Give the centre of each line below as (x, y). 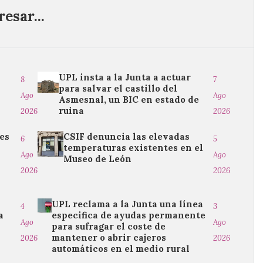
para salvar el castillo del (118, 88)
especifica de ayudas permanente (128, 215)
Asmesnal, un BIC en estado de (129, 100)
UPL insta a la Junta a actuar (125, 77)
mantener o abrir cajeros (109, 237)
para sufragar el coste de (108, 226)
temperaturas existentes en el (134, 148)
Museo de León (98, 159)
